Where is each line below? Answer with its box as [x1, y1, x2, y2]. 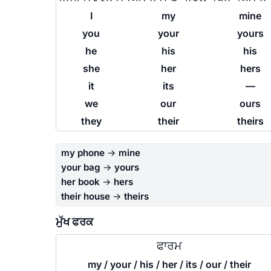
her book [61, 175, 100, 188]
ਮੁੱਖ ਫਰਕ [56, 215, 93, 229]
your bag [61, 161, 100, 173]
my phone [61, 146, 105, 158]
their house [61, 190, 110, 202]
